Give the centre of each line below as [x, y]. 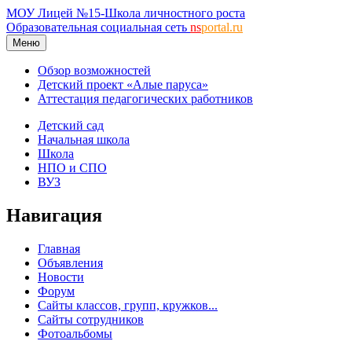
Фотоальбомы [75, 333]
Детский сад [71, 125]
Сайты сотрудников [91, 319]
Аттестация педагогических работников [145, 99]
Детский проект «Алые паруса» [123, 84]
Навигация [54, 215]
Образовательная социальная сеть [98, 27]
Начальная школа [84, 139]
